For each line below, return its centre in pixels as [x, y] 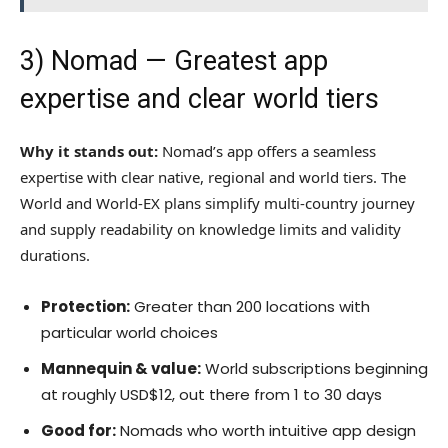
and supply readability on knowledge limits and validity [210, 229]
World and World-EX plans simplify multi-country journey [217, 203]
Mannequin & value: [121, 369]
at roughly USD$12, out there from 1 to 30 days [211, 395]
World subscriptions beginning [314, 369]
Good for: [78, 431]
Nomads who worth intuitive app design [266, 431]
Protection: [85, 307]
